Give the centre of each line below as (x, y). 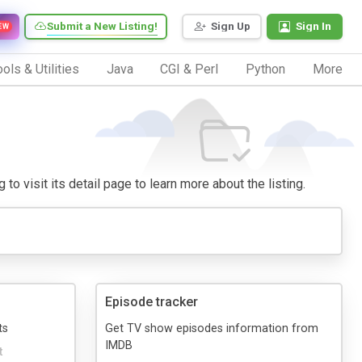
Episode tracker (152, 301)
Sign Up (231, 26)
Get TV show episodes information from (212, 328)
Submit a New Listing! (102, 26)
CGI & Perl (189, 69)
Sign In (314, 26)
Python (266, 69)
